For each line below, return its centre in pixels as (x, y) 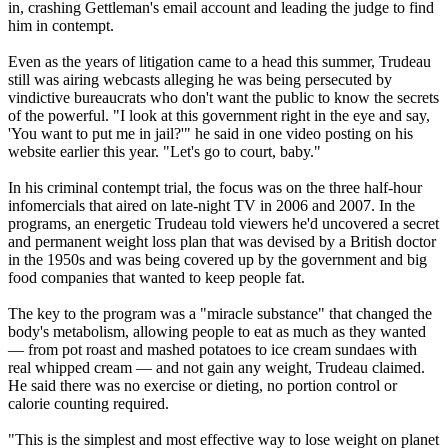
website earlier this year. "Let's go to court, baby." (164, 151)
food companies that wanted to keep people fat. (156, 277)
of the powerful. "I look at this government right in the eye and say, (219, 115)
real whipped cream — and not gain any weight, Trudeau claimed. (216, 367)
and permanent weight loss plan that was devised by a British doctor (222, 241)
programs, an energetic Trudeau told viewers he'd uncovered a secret (223, 223)
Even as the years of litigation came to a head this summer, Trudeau (219, 61)
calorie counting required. (88, 403)
